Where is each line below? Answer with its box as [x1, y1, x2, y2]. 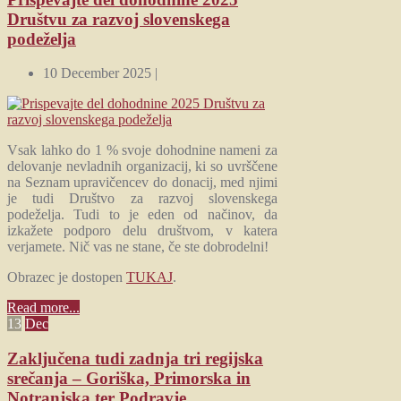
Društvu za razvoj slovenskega [7, 9, 230, 29]
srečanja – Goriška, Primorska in [7, 368, 251, 388]
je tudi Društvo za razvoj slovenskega [7, 191, 278, 207]
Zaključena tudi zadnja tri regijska [7, 348, 263, 368]
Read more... [7, 300, 80, 316]
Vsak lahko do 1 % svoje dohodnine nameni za [7, 142, 278, 158]
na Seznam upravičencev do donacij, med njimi [7, 175, 278, 191]
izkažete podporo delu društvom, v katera [7, 223, 278, 239]
